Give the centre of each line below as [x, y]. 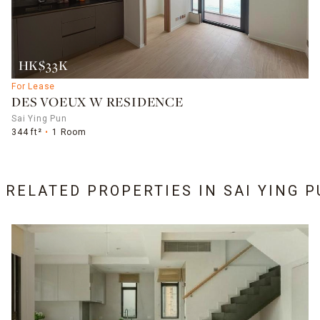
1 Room [69, 132]
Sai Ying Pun [39, 118]
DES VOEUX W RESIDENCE [97, 103]
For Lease [34, 86]
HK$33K [43, 66]
